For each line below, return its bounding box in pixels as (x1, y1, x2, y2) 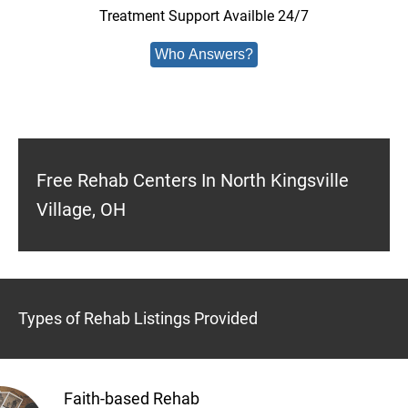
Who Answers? (155, 46, 253, 62)
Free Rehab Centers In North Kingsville (36, 169, 349, 191)
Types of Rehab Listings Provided (18, 309, 258, 328)
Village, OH (36, 199, 126, 220)
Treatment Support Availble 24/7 (99, 7, 309, 25)
